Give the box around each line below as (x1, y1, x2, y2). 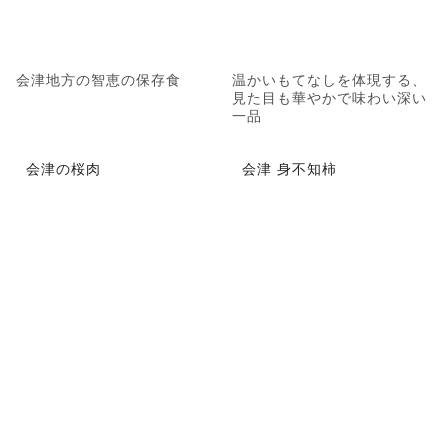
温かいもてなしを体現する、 (232, 69, 427, 90)
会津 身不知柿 (242, 158, 337, 179)
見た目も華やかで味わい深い (232, 87, 427, 108)
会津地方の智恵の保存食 (16, 69, 181, 90)
